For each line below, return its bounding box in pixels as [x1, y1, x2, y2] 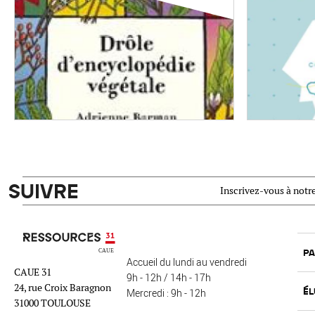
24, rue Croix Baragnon [14, 281, 111, 295]
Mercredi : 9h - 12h [127, 286, 206, 300]
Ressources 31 [13, 233, 74, 247]
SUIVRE [8, 179, 79, 202]
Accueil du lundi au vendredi [127, 255, 247, 269]
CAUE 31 [14, 266, 51, 279]
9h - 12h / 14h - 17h [127, 271, 211, 285]
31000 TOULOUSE [14, 297, 91, 310]
